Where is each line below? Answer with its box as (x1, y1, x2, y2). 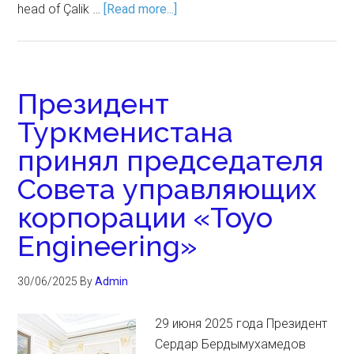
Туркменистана (17, 115, 234, 149)
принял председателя (17, 144, 325, 177)
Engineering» (17, 229, 198, 262)
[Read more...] (104, 2, 178, 17)
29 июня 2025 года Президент (155, 316, 328, 331)
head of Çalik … (17, 2, 104, 17)
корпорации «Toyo (17, 201, 273, 234)
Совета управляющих (17, 172, 317, 205)
